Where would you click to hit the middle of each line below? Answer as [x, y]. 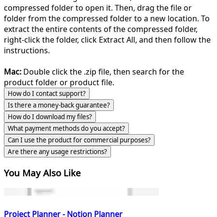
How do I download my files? [50, 117]
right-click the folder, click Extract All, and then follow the [107, 40]
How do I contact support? [47, 93]
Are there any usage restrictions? [57, 152]
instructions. [27, 50]
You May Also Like [42, 172]
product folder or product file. [59, 82]
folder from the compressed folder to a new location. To [107, 18]
